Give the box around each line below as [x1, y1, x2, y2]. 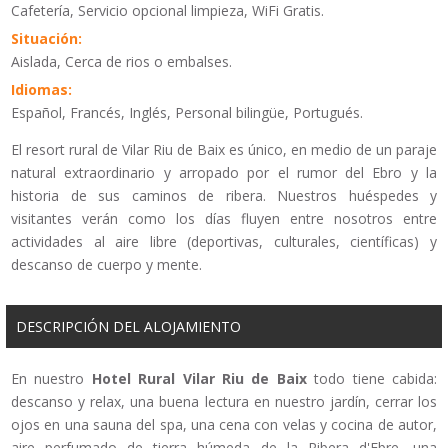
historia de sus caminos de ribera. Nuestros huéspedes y [11, 186, 437, 206]
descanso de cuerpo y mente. [11, 255, 202, 275]
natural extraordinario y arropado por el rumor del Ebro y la [11, 163, 437, 183]
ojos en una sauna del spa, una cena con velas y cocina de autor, [11, 415, 437, 435]
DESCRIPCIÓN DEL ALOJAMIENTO [16, 317, 241, 337]
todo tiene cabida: [306, 369, 438, 389]
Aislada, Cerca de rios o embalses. [11, 52, 232, 72]
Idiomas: [11, 80, 72, 100]
